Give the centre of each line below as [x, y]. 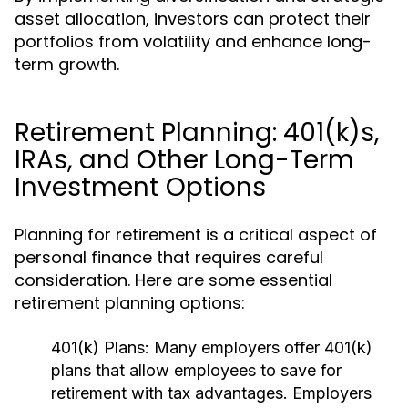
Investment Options [140, 187]
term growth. [67, 64]
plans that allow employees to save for [196, 370]
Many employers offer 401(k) [261, 347]
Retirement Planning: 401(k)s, [197, 133]
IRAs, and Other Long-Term [184, 160]
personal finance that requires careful [169, 257]
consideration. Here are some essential [173, 280]
